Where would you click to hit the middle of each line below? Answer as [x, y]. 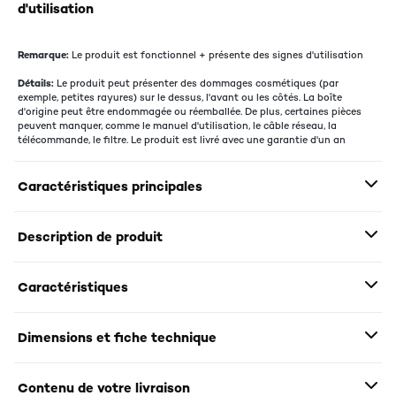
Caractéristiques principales [110, 186]
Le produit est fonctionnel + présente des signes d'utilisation [216, 55]
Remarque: [43, 55]
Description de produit [90, 236]
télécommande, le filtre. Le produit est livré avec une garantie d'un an [182, 140]
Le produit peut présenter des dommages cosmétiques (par [196, 83]
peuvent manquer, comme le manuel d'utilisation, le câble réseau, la [177, 126]
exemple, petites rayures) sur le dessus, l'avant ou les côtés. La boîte [180, 97]
